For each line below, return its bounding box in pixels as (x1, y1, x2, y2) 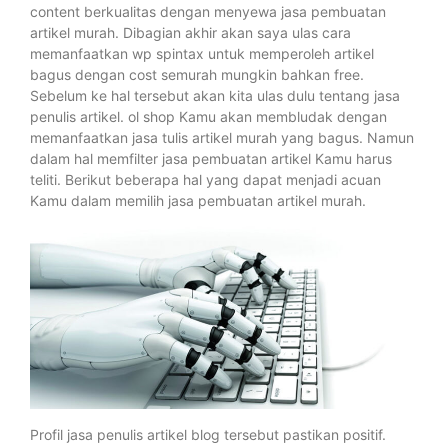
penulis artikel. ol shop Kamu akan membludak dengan (30, 108, 387, 125)
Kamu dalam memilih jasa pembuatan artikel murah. (30, 192, 366, 209)
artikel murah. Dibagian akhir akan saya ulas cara (30, 24, 351, 41)
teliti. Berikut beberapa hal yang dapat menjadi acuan (30, 171, 381, 188)
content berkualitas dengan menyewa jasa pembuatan (30, 3, 386, 20)
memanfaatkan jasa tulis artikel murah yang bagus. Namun (30, 129, 414, 146)
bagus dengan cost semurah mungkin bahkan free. (30, 66, 364, 83)
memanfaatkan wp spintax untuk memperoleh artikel (30, 45, 374, 62)
